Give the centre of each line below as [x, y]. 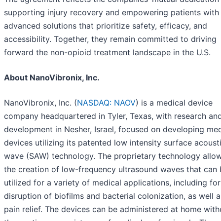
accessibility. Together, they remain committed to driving [110, 39]
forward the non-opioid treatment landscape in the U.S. [107, 53]
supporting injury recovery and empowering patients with [111, 13]
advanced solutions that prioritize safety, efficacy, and [106, 26]
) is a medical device [174, 103]
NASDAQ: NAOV [106, 103]
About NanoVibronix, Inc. [52, 78]
